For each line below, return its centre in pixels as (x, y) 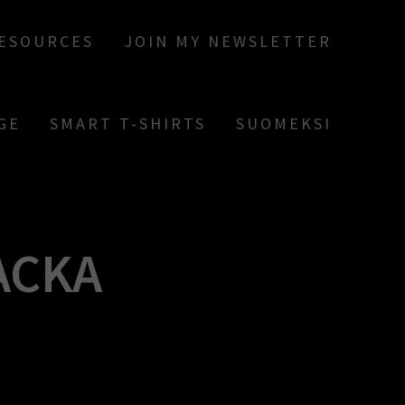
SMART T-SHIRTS (128, 123)
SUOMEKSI (283, 123)
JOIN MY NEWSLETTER (227, 41)
